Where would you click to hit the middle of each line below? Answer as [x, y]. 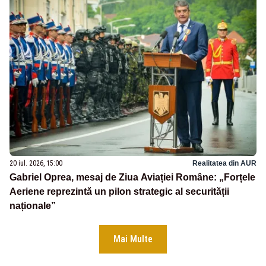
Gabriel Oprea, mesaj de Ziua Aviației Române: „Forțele [132, 178]
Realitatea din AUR [224, 164]
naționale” [33, 206]
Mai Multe [133, 239]
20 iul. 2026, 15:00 [36, 164]
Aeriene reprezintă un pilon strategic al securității [119, 192]
